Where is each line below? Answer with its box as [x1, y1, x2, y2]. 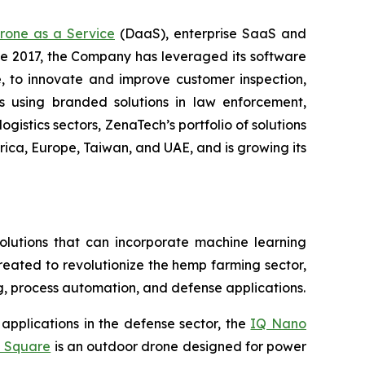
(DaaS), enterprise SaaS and [115, 24, 306, 42]
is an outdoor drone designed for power [51, 337, 306, 354]
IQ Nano [250, 314, 307, 332]
